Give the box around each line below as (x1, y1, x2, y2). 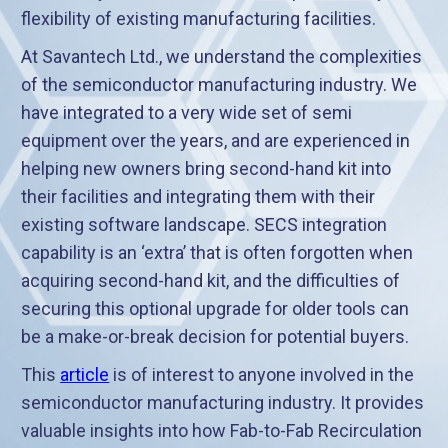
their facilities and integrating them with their (21, 186, 376, 208)
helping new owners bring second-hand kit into (21, 158, 392, 180)
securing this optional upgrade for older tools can (21, 298, 410, 320)
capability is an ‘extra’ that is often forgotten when (21, 242, 414, 264)
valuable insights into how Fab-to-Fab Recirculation (21, 420, 423, 442)
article (60, 364, 110, 386)
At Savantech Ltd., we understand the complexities (21, 46, 423, 68)
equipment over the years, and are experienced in (21, 130, 411, 152)
